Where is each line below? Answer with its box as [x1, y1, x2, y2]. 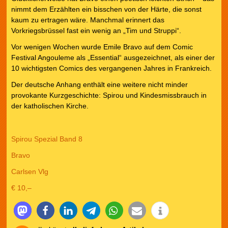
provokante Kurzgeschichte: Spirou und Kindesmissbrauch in [11, 91, 207, 100]
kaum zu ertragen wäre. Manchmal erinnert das [11, 15, 164, 24]
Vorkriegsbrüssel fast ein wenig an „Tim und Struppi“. [11, 26, 181, 35]
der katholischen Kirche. [11, 102, 91, 110]
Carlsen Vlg [11, 167, 48, 176]
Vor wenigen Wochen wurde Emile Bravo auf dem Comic [11, 42, 193, 51]
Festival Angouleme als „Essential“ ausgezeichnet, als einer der [11, 53, 215, 62]
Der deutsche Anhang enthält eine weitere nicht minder [11, 80, 188, 89]
